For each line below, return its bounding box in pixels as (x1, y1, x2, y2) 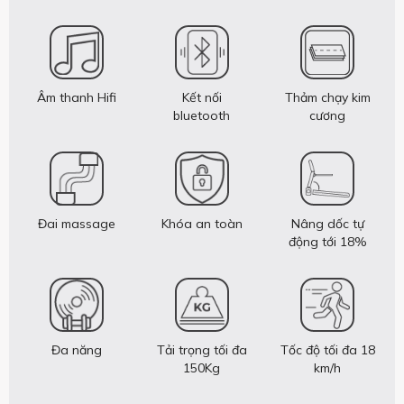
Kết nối (181, 89, 222, 106)
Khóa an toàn (161, 216, 243, 232)
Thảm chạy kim (284, 89, 371, 106)
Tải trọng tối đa (156, 342, 247, 358)
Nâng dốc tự (290, 216, 364, 232)
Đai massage (37, 216, 115, 232)
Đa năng (50, 342, 102, 358)
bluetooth (173, 107, 231, 124)
